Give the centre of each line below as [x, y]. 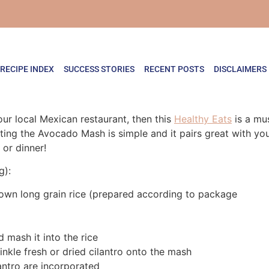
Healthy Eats [203, 119]
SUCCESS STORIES [99, 69]
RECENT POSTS [174, 69]
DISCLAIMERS [240, 69]
